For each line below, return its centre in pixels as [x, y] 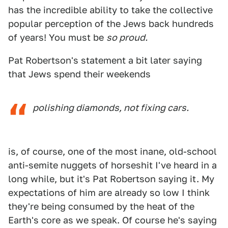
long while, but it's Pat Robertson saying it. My [111, 179]
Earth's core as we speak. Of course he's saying [112, 220]
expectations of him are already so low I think [109, 193]
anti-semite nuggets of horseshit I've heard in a [112, 165]
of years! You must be [57, 37]
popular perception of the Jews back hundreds [111, 24]
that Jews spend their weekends [79, 74]
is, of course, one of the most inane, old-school [112, 151]
